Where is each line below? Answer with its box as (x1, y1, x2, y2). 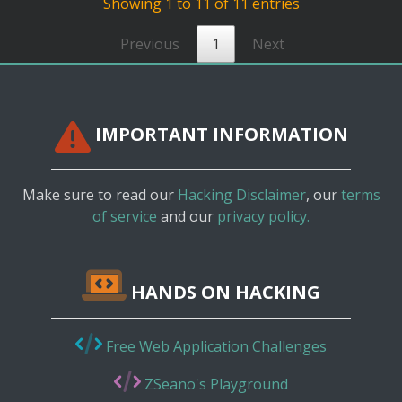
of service (92, 205, 157, 226)
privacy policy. (217, 205, 310, 226)
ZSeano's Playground (141, 373, 288, 394)
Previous (119, 33, 179, 54)
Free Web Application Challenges (102, 336, 327, 356)
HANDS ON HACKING (127, 279, 320, 304)
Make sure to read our (22, 184, 178, 205)
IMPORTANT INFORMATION (90, 121, 348, 146)
